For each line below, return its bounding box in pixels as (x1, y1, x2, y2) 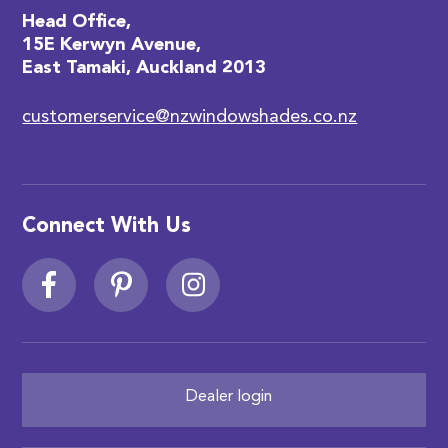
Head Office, (22, 13, 132, 32)
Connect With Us (22, 215, 192, 237)
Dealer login (181, 388, 272, 405)
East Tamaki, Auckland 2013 (22, 59, 267, 78)
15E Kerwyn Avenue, (22, 36, 202, 55)
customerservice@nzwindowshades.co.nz (22, 107, 358, 126)
